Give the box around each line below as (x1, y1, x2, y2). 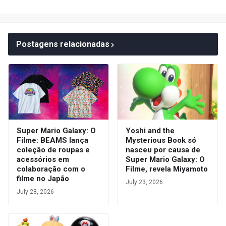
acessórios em (17, 155, 69, 164)
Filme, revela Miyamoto (126, 164, 208, 174)
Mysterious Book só (126, 136, 196, 145)
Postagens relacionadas (16, 39, 109, 49)
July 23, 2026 (126, 179, 163, 186)
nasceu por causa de (126, 145, 200, 155)
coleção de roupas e (17, 145, 90, 155)
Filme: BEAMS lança (17, 136, 88, 145)
